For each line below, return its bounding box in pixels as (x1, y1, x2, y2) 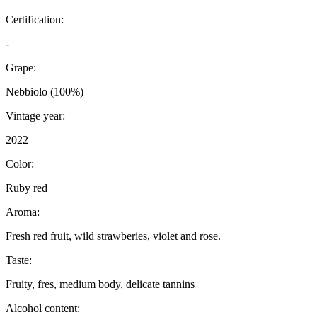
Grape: (6, 62, 36, 74)
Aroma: (6, 206, 40, 219)
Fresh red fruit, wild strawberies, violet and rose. (6, 230, 221, 243)
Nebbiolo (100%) (6, 86, 83, 98)
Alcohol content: (6, 302, 80, 315)
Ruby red (6, 182, 47, 195)
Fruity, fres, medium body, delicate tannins (6, 278, 195, 291)
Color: (6, 158, 34, 171)
